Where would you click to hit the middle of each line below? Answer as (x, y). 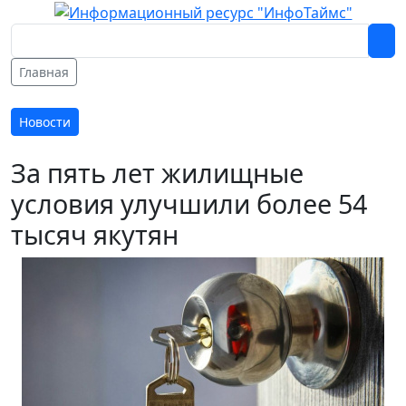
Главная (44, 72)
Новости (45, 121)
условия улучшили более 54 (189, 203)
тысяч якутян (101, 234)
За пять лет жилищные (157, 172)
